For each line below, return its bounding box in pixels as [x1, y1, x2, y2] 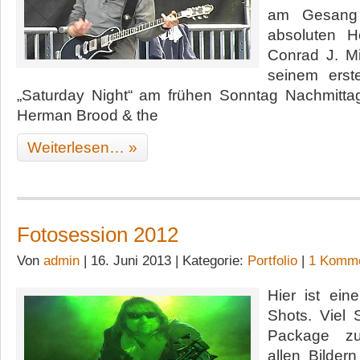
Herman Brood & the [17, 107, 158, 124]
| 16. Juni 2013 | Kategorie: [80, 253, 247, 268]
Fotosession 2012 [17, 223, 178, 246]
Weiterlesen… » [27, 139, 137, 156]
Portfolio [247, 253, 297, 268]
